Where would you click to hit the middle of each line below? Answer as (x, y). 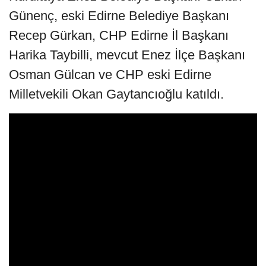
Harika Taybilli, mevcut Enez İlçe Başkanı (127, 55)
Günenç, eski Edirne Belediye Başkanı (119, 15)
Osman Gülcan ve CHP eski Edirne (110, 74)
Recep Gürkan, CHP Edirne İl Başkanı (119, 35)
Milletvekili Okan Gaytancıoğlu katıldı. (116, 94)
